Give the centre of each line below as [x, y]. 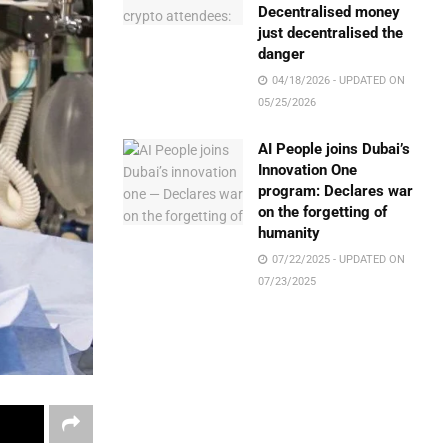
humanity [289, 233]
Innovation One [308, 170]
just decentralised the [331, 33]
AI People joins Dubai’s [334, 149]
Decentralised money [329, 12]
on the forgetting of [323, 212]
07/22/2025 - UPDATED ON [337, 259]
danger [282, 54]
